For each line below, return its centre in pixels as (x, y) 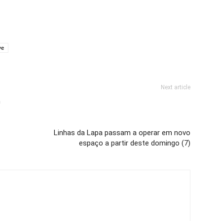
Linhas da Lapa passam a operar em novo (122, 133)
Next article (176, 88)
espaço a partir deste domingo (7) (135, 143)
